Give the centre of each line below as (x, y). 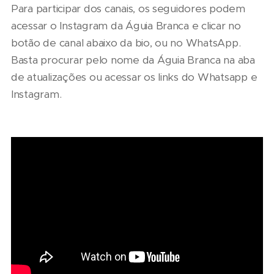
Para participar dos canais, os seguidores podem (128, 9)
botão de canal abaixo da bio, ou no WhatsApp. (126, 43)
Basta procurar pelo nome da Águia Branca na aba (133, 60)
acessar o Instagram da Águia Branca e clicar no (126, 26)
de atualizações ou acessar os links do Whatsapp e (134, 77)
